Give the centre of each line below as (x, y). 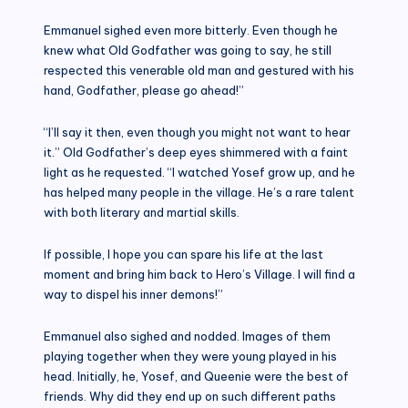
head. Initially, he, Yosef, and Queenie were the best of (196, 376)
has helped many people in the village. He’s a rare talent (199, 192)
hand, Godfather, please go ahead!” (144, 90)
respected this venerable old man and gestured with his (199, 70)
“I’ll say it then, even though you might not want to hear (197, 132)
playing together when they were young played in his (190, 356)
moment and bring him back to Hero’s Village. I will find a (199, 274)
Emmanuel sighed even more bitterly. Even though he (191, 30)
